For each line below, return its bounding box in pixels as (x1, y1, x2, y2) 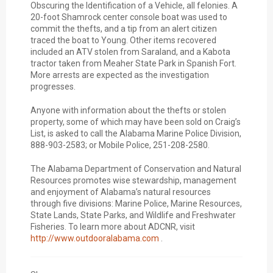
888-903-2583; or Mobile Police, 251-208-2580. (30, 140, 210, 151)
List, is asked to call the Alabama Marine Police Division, (30, 129, 241, 139)
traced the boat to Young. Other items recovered (30, 35, 216, 46)
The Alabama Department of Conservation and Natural (30, 164, 241, 174)
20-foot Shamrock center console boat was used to (30, 12, 227, 23)
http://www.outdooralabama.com (30, 233, 159, 244)
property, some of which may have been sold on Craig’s (30, 117, 241, 127)
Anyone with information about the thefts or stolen (30, 105, 226, 116)
